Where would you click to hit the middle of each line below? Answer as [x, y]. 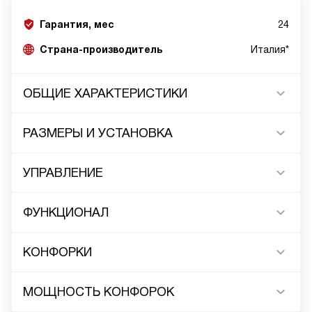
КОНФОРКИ [57, 252]
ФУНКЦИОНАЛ [66, 212]
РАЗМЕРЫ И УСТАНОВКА [98, 133]
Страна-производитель [101, 49]
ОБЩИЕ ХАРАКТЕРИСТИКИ [105, 93]
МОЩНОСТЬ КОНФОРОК [99, 292]
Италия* [270, 49]
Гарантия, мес [77, 24]
